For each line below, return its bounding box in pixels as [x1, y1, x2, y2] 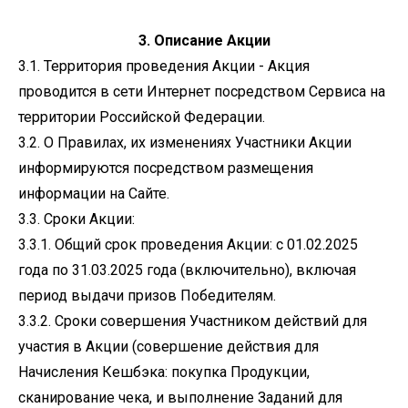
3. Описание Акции [138, 32, 270, 49]
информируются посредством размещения [18, 159, 313, 177]
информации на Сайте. [18, 185, 169, 202]
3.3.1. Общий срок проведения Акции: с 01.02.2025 [18, 236, 358, 253]
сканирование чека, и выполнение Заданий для [18, 389, 342, 406]
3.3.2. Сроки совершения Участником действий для [18, 312, 367, 330]
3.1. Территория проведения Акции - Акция [18, 57, 310, 75]
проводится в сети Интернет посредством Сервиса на [18, 83, 385, 100]
